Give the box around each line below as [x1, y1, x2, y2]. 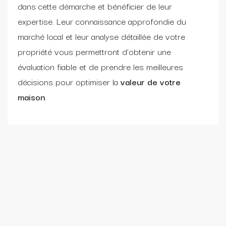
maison [18, 89, 45, 103]
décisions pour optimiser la [18, 74, 118, 88]
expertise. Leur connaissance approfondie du [18, 14, 186, 28]
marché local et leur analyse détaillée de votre [18, 29, 185, 43]
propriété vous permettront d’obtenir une [18, 44, 171, 58]
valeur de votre [118, 74, 181, 88]
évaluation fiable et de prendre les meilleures [18, 59, 183, 73]
